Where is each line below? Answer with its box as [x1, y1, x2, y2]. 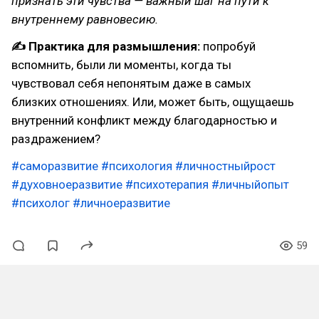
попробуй [200, 39, 256, 53]
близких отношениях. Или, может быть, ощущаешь [11, 95, 294, 109]
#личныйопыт [211, 177, 289, 192]
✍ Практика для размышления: [11, 39, 200, 53]
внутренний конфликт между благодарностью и [11, 113, 277, 127]
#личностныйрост [175, 159, 276, 173]
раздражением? [11, 132, 100, 146]
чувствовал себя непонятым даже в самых [11, 76, 251, 90]
